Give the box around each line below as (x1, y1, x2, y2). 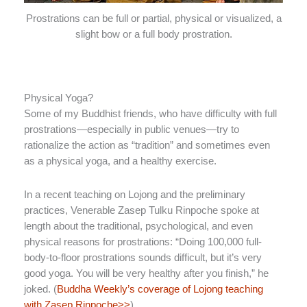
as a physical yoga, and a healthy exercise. (24, 156, 217, 167)
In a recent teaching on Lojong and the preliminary (24, 188, 245, 200)
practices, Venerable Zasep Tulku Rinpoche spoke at (24, 204, 259, 216)
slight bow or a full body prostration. (75, 28, 232, 40)
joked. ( (24, 283, 57, 295)
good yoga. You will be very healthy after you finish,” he (24, 267, 269, 279)
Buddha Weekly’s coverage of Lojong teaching (57, 283, 263, 295)
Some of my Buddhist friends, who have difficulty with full (24, 108, 277, 120)
